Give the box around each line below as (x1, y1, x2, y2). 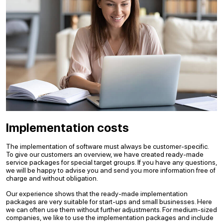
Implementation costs (6, 120, 129, 135)
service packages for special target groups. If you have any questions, (6, 158, 217, 166)
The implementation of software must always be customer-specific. (6, 142, 209, 150)
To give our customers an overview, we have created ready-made (6, 150, 204, 158)
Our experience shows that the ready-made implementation (6, 190, 188, 198)
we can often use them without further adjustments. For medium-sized (6, 206, 217, 214)
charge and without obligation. (6, 174, 98, 182)
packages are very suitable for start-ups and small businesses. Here (6, 198, 212, 206)
